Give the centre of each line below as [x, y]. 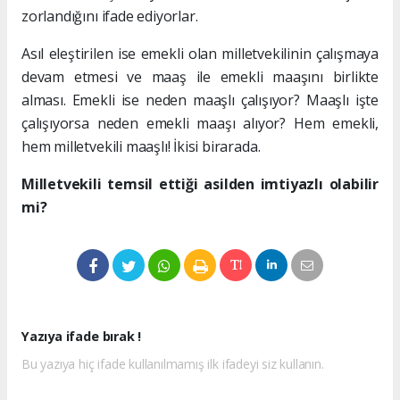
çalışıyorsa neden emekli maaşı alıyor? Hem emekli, [200, 123]
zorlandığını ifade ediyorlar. [110, 16]
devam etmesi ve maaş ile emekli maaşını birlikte [200, 76]
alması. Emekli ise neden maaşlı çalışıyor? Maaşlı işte [200, 100]
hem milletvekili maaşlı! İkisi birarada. [141, 146]
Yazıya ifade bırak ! [82, 336]
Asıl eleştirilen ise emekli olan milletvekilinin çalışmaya [200, 53]
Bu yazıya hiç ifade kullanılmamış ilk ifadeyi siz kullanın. [173, 363]
